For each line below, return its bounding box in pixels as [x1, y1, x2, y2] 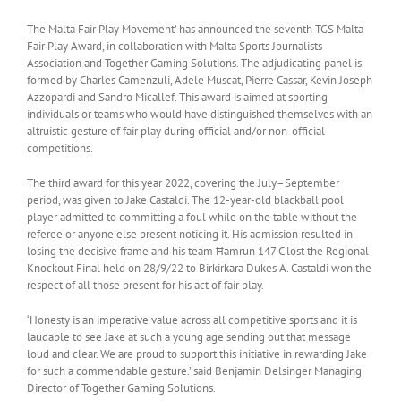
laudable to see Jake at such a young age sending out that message [26, 328, 351, 345]
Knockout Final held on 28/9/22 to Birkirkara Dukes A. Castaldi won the [26, 260, 371, 276]
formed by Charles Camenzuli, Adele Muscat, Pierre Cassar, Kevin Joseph [26, 72, 372, 88]
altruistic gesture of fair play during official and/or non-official [26, 123, 325, 139]
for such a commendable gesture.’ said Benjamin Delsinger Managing [26, 363, 362, 379]
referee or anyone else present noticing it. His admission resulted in [26, 226, 353, 242]
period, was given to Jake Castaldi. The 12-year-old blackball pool [26, 192, 344, 208]
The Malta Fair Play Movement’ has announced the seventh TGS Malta [26, 21, 363, 37]
